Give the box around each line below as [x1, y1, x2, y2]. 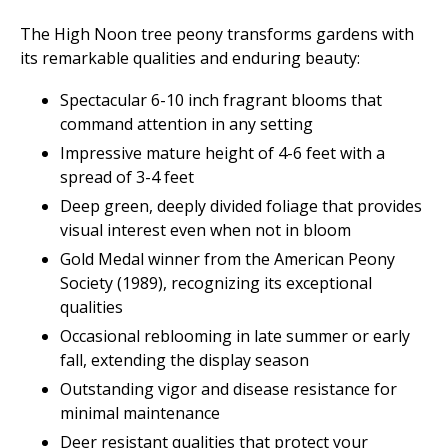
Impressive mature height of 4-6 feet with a [60, 142, 385, 165]
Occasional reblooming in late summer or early [60, 325, 410, 348]
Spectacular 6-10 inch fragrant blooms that [60, 89, 382, 112]
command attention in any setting [60, 113, 313, 136]
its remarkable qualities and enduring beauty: [20, 47, 360, 70]
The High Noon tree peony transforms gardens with [20, 23, 414, 46]
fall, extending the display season [60, 349, 309, 372]
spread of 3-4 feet [60, 166, 194, 189]
